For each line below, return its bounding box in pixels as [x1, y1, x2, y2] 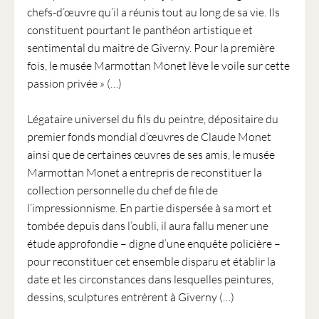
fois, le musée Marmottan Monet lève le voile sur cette [26, 58, 290, 73]
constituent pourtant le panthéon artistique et [26, 22, 253, 37]
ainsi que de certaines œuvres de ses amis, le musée [26, 147, 275, 162]
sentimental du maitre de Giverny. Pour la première [26, 40, 275, 55]
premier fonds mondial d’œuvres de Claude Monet [26, 129, 271, 144]
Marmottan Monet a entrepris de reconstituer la [26, 164, 262, 179]
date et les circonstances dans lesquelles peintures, [26, 271, 273, 286]
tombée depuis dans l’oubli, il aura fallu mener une [26, 218, 268, 233]
